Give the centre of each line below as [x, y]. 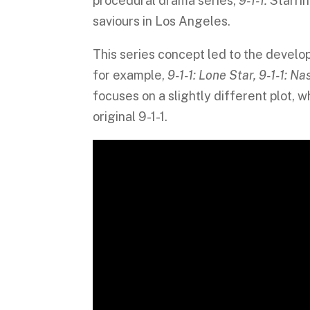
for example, [130, 75]
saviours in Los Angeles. [163, 21]
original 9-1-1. [132, 117]
